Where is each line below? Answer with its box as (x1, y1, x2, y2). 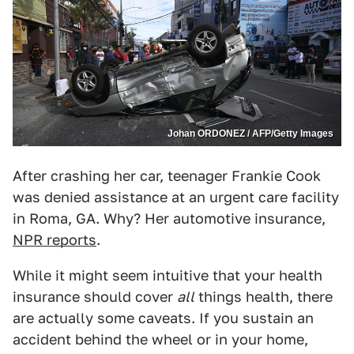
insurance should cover (13, 288, 177, 306)
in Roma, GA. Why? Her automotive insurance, (13, 210, 326, 228)
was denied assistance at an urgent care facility (13, 189, 339, 206)
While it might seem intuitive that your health (13, 267, 322, 284)
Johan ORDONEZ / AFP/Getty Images (168, 128, 333, 140)
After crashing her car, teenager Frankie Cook (13, 168, 321, 185)
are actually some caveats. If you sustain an (13, 310, 314, 327)
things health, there (194, 288, 333, 306)
